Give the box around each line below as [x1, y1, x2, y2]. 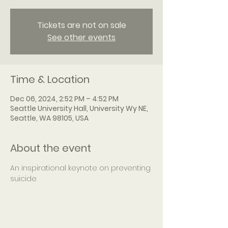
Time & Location [10, 72, 90, 87]
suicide [10, 174, 37, 184]
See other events [47, 32, 116, 43]
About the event [10, 141, 91, 155]
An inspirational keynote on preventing [10, 163, 153, 173]
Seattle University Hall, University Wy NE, [10, 103, 148, 113]
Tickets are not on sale [37, 19, 126, 31]
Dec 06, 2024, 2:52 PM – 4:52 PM [10, 94, 119, 104]
